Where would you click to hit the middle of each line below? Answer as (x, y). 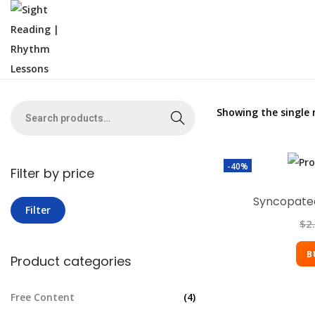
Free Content (43, 297)
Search (178, 118)
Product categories (71, 261)
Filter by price (52, 173)
